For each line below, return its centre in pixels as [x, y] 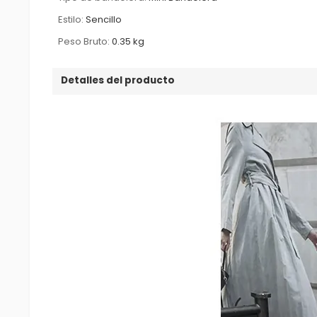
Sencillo [104, 19]
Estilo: [71, 19]
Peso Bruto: [84, 41]
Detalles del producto [118, 80]
